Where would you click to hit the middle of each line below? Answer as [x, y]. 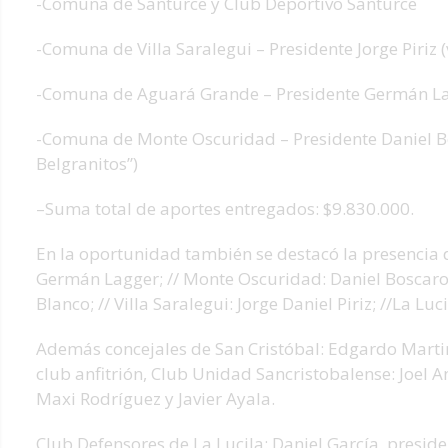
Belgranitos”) [87, 164]
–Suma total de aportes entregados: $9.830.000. [225, 209]
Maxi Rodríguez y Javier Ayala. [155, 399]
